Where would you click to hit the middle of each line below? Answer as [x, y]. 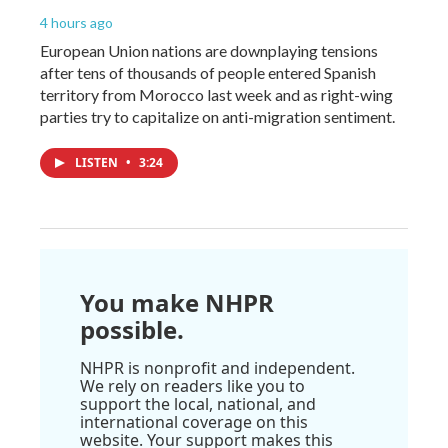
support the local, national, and [198, 403]
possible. [132, 329]
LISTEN [98, 162]
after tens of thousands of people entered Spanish [208, 72]
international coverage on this [194, 421]
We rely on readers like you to [192, 385]
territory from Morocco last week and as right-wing [216, 94]
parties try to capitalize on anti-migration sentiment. [217, 116]
